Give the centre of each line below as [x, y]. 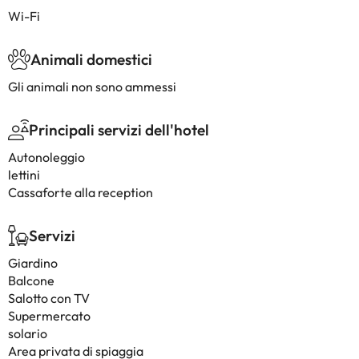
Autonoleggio [46, 157]
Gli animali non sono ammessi [92, 87]
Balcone [31, 280]
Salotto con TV [49, 298]
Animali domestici [91, 59]
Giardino [33, 263]
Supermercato [49, 316]
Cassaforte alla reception [81, 192]
